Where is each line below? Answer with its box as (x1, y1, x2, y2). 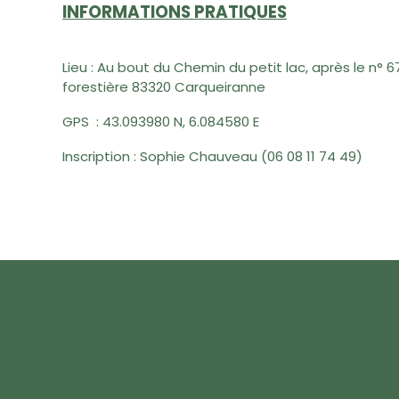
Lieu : (62, 58, 97, 77)
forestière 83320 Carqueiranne (62, 77, 265, 97)
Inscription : (62, 146, 140, 166)
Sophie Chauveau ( (140, 146, 267, 166)
